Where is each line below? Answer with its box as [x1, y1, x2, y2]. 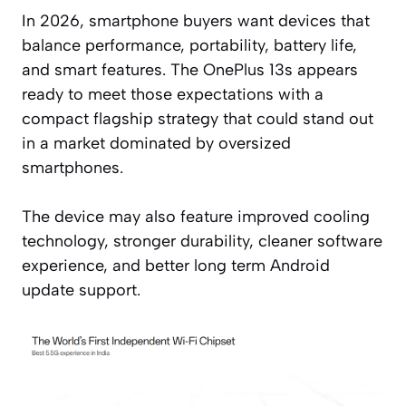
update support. [22, 279, 140, 300]
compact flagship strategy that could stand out [22, 108, 373, 129]
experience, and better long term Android [22, 255, 330, 275]
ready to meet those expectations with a [22, 83, 324, 104]
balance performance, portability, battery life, [22, 34, 357, 55]
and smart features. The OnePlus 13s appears [22, 59, 358, 80]
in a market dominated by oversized [22, 132, 291, 153]
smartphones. [22, 157, 123, 178]
